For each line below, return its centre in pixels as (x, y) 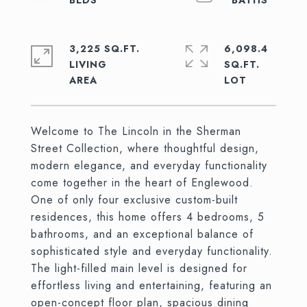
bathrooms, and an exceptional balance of (142, 234)
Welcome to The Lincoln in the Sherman (136, 131)
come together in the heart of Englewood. (142, 183)
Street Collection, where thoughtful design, (145, 148)
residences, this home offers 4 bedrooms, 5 (148, 217)
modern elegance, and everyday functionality (149, 165)
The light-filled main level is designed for (139, 268)
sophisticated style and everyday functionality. (152, 251)
